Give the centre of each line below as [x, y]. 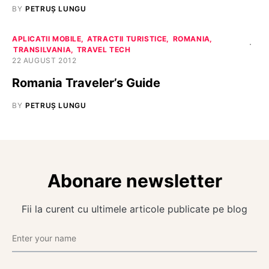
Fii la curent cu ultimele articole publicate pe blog [134, 209]
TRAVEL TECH [104, 50]
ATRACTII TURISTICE [127, 39]
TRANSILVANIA [42, 50]
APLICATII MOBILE [47, 39]
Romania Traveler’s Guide [86, 83]
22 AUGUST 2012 [44, 61]
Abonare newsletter [134, 181]
